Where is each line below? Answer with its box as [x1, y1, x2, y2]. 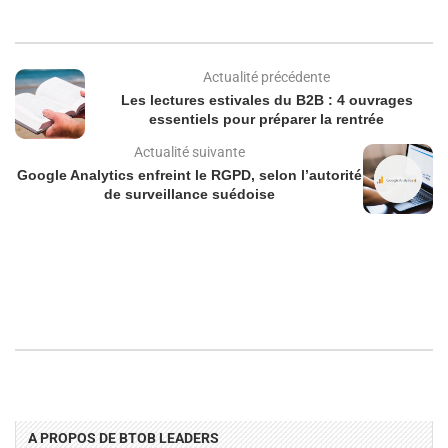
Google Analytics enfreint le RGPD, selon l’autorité [16, 167, 362, 184]
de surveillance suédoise [103, 186, 275, 203]
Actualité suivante [133, 144, 245, 161]
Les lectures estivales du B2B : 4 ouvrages [120, 92, 413, 109]
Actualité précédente [203, 69, 330, 86]
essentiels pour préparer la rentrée [149, 111, 384, 128]
